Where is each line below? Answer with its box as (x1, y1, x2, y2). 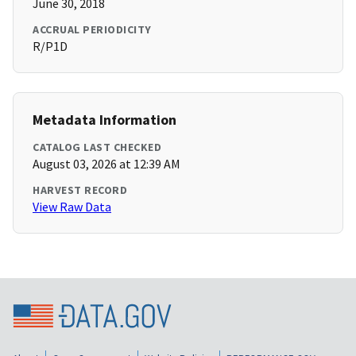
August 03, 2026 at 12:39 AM (33, 156, 180, 172)
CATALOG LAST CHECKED (33, 140, 161, 155)
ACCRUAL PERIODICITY (33, 22, 152, 37)
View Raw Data (33, 199, 111, 215)
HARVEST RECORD (33, 183, 127, 198)
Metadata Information (33, 110, 176, 130)
